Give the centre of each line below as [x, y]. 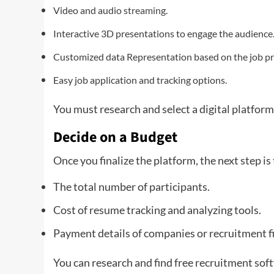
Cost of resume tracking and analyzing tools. [157, 210]
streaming [145, 10]
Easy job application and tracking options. [140, 80]
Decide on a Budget [115, 137]
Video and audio [88, 10]
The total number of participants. [131, 187]
